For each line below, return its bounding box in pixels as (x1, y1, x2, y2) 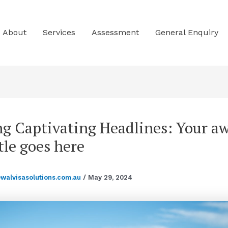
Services (43, 27, 75, 38)
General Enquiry (155, 27, 218, 38)
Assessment (92, 27, 139, 38)
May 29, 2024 (88, 173, 132, 181)
